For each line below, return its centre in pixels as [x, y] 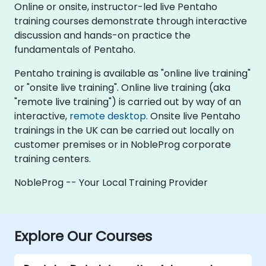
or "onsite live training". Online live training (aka [122, 88]
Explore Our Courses [83, 236]
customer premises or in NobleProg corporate [123, 145]
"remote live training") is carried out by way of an [128, 102]
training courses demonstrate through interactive [131, 21]
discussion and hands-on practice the [102, 35]
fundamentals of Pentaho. [75, 50]
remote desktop [108, 116]
